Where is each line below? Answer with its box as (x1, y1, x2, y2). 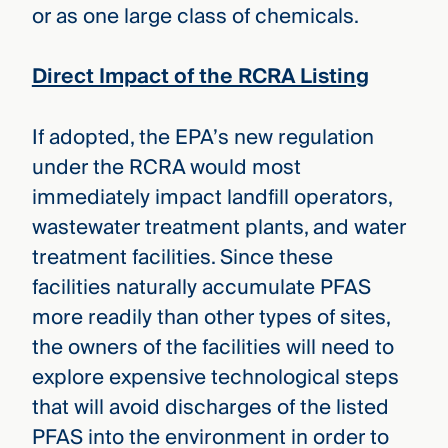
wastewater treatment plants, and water (31, 209, 406, 245)
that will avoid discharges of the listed (31, 389, 389, 425)
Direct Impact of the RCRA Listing (31, 59, 369, 95)
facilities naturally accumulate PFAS (31, 269, 371, 305)
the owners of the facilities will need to (31, 329, 394, 365)
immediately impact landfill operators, (31, 179, 392, 215)
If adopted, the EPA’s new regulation (31, 119, 374, 155)
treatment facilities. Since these (31, 239, 333, 275)
